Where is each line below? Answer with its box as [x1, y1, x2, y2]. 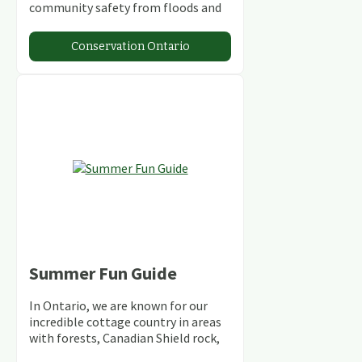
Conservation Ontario [70, 39, 190, 53]
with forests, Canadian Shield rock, [29, 329, 220, 346]
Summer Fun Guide [29, 261, 177, 284]
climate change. [29, 15, 117, 32]
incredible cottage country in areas [29, 313, 221, 330]
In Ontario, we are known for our [29, 297, 208, 314]
